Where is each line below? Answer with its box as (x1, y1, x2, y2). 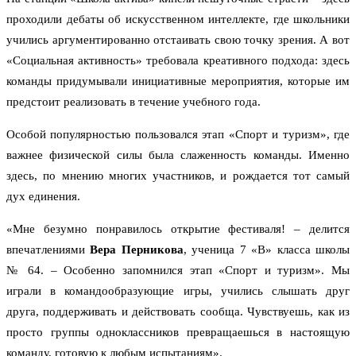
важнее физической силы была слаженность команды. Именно (6, 149, 350, 162)
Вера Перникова (90, 243, 184, 257)
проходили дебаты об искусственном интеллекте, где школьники (6, 13, 350, 26)
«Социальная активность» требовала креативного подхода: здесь (6, 54, 350, 68)
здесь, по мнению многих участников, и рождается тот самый (6, 169, 350, 183)
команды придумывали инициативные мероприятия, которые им (6, 75, 350, 88)
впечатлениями (6, 243, 91, 257)
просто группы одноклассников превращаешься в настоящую (6, 326, 350, 339)
